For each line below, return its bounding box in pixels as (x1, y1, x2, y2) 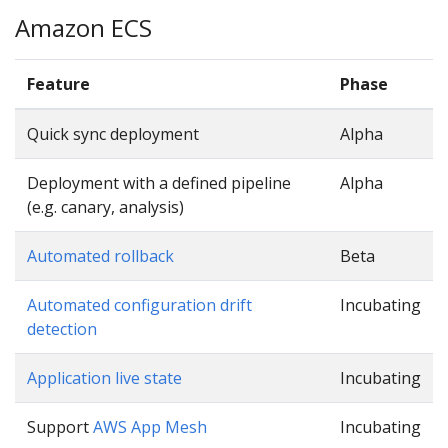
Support (27, 415, 93, 438)
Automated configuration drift (27, 293, 252, 316)
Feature (27, 72, 90, 95)
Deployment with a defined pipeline (27, 171, 291, 194)
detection (27, 317, 97, 340)
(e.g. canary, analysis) (27, 195, 184, 218)
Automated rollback (27, 244, 174, 267)
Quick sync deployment (27, 122, 199, 145)
